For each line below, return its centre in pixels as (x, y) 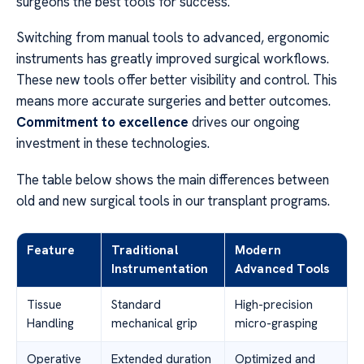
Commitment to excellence (102, 122)
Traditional (145, 250)
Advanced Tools (282, 269)
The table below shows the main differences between (173, 179)
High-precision (274, 304)
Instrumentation (160, 269)
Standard (136, 304)
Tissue (44, 304)
